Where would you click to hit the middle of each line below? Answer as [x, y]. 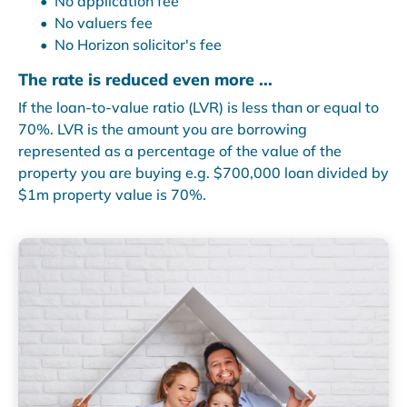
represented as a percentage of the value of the [180, 151]
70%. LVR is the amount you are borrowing [163, 129]
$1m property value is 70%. [112, 194]
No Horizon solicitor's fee [138, 45]
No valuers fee [104, 23]
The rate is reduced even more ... [145, 79]
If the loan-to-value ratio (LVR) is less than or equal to [199, 107]
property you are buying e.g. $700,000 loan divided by [203, 173]
